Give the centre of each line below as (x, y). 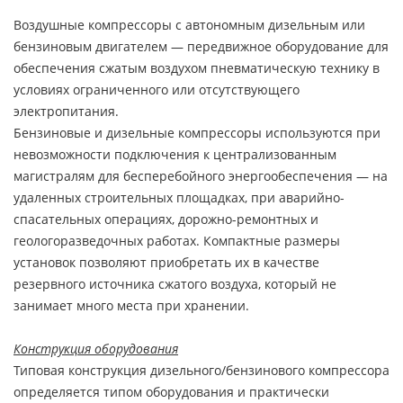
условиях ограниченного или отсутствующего (157, 90)
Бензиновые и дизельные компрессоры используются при (197, 133)
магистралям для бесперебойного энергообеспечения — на (201, 176)
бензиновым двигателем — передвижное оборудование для (201, 46)
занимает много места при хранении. (131, 305)
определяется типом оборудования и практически (171, 392)
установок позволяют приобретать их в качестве (166, 262)
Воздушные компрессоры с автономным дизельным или (189, 25)
